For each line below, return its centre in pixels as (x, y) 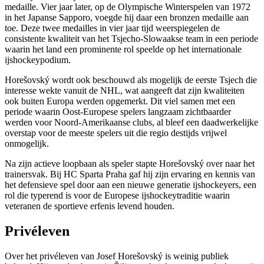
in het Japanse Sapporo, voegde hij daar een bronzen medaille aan (127, 18)
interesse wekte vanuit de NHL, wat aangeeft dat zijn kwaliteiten (125, 91)
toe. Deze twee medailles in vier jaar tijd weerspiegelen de (112, 28)
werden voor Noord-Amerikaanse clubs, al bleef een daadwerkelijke (131, 123)
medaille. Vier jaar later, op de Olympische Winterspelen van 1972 (128, 7)
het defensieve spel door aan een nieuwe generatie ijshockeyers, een (131, 185)
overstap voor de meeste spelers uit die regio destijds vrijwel (116, 133)
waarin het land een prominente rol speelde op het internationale (123, 49)
